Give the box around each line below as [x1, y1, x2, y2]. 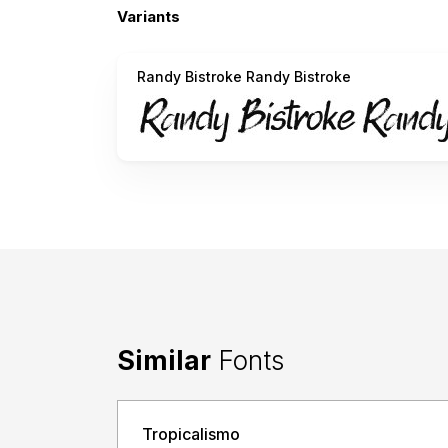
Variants [117, 7, 180, 27]
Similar [117, 345, 211, 377]
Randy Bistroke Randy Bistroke [137, 68, 351, 86]
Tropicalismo [142, 424, 240, 445]
